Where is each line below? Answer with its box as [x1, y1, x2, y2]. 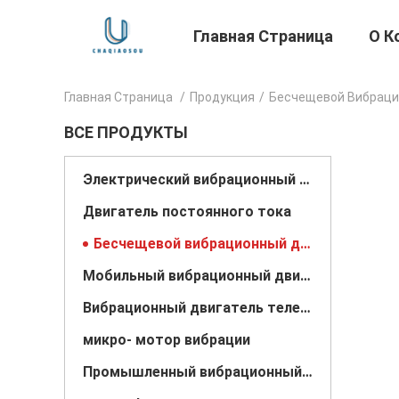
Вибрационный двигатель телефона [300, 299, 311, 316]
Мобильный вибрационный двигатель [300, 267, 311, 284]
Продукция [190, 90, 255, 104]
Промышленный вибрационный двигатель [302, 363, 313, 380]
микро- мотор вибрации [83, 331, 250, 348]
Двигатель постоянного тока [83, 203, 291, 220]
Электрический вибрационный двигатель [299, 171, 310, 188]
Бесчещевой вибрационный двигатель [300, 235, 311, 252]
